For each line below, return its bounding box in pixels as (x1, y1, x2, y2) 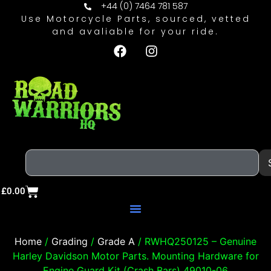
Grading (51, 235, 88, 247)
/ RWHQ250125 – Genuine (135, 235, 256, 247)
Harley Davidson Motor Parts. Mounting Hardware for (12, 249, 259, 262)
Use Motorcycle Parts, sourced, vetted (21, 13, 250, 25)
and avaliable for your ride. (52, 25, 219, 38)
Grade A (97, 235, 135, 247)
